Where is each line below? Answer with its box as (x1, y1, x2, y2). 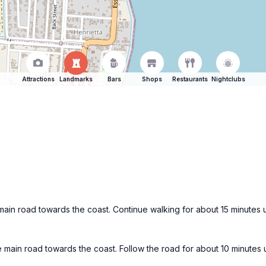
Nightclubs (211, 75, 245, 83)
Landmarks (59, 75, 93, 83)
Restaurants (172, 75, 208, 83)
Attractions (21, 75, 55, 83)
